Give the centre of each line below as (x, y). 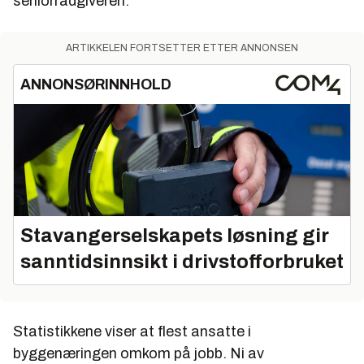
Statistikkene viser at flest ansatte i (132, 331)
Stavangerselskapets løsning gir (175, 235)
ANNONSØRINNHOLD (96, 85)
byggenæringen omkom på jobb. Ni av (139, 353)
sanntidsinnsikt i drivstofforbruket (182, 261)
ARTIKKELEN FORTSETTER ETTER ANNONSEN (182, 48)
